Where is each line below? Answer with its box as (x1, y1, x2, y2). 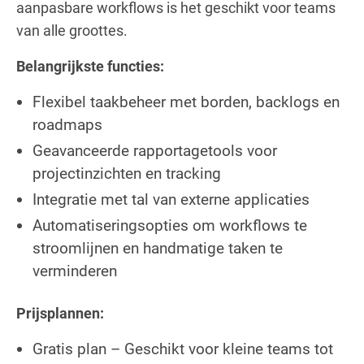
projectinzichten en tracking (32, 163, 221, 183)
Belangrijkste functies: (16, 57, 164, 75)
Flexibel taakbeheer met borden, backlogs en (32, 92, 340, 111)
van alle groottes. (16, 21, 128, 39)
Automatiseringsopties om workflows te (32, 215, 307, 235)
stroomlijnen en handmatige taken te (32, 238, 283, 258)
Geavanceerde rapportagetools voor (32, 141, 277, 160)
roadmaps (32, 115, 102, 134)
